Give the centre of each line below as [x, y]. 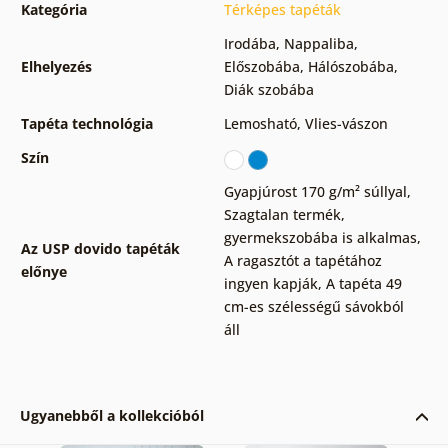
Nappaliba [318, 44]
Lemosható [260, 124]
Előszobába [261, 67]
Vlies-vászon [346, 124]
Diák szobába [268, 90]
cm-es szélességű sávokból [313, 307]
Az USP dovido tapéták [100, 249]
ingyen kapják [270, 284]
